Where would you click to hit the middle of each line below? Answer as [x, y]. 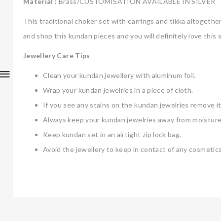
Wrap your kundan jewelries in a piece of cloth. [118, 90]
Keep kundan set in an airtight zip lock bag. [112, 135]
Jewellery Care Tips [57, 56]
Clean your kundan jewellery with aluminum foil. [119, 75]
